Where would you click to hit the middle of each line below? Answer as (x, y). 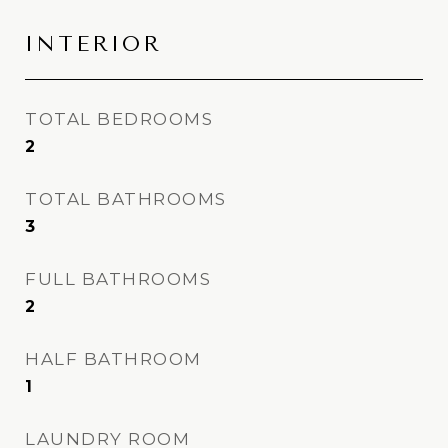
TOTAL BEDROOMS (119, 119)
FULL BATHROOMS (118, 279)
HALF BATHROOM (113, 359)
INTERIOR (93, 44)
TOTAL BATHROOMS (126, 199)
